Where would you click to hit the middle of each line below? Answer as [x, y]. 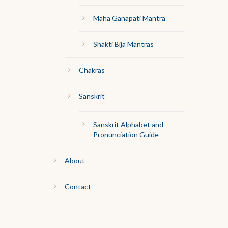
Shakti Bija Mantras [123, 44]
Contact [78, 187]
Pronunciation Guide [126, 135]
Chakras [92, 70]
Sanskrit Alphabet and [128, 125]
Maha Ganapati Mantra [129, 18]
